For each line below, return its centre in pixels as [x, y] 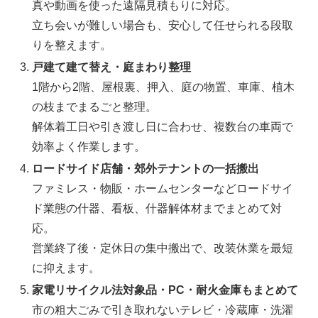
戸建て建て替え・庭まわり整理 [112, 67]
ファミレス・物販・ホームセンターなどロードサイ [163, 189]
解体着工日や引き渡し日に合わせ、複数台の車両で [163, 127]
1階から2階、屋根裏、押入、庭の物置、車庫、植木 [164, 87]
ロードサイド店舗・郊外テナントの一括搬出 [146, 169]
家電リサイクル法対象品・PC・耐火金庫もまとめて [165, 290]
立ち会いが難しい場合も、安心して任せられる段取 [163, 25]
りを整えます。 [72, 45]
